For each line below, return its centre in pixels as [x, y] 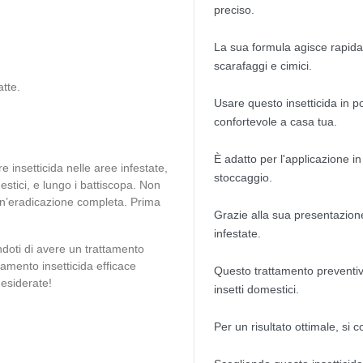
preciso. [234, 10]
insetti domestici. [256, 289]
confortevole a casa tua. [275, 122]
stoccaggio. [243, 177]
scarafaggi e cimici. [263, 66]
